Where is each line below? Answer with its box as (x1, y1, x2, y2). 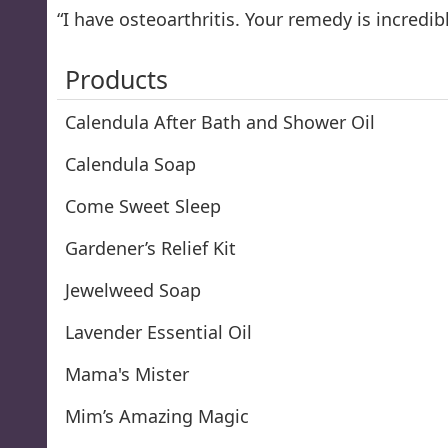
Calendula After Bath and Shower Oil (65, 109, 375, 134)
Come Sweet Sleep (65, 193, 221, 218)
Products (65, 61, 168, 96)
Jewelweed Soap (65, 277, 201, 302)
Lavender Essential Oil (65, 319, 252, 344)
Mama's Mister (65, 361, 189, 386)
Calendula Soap (65, 151, 196, 176)
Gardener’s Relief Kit (65, 235, 236, 260)
